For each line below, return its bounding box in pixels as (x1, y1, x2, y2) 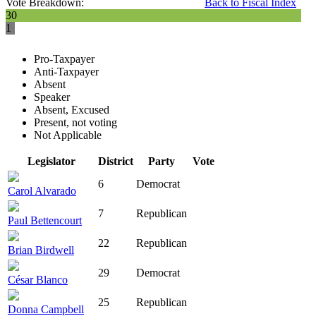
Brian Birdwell (8, 244, 74, 257)
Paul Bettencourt (8, 214, 82, 227)
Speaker (34, 91, 70, 104)
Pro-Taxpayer (34, 53, 95, 66)
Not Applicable (34, 129, 102, 142)
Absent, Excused (34, 104, 109, 116)
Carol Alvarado (8, 185, 76, 197)
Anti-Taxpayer (34, 66, 99, 78)
